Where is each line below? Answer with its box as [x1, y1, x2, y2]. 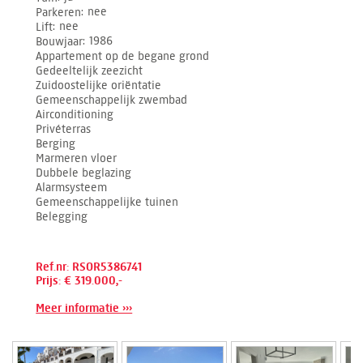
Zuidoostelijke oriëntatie [36, 78, 162, 92]
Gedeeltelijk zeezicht [36, 63, 143, 78]
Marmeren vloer [36, 151, 117, 165]
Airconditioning [36, 107, 114, 122]
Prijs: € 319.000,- [36, 273, 123, 288]
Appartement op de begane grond [36, 49, 210, 63]
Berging [36, 136, 76, 151]
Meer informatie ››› [36, 301, 133, 315]
